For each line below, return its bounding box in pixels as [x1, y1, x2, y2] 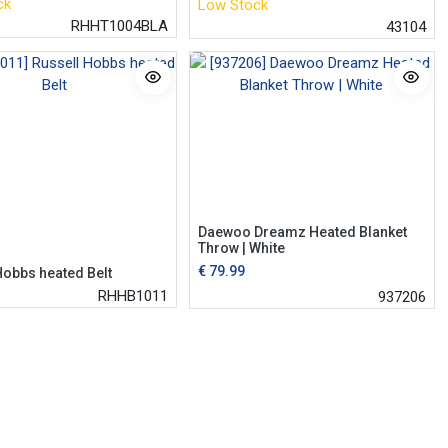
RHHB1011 [97, 286, 168, 305]
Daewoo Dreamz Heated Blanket [197, 223, 407, 240]
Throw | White [197, 239, 285, 256]
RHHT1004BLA [70, 16, 168, 35]
